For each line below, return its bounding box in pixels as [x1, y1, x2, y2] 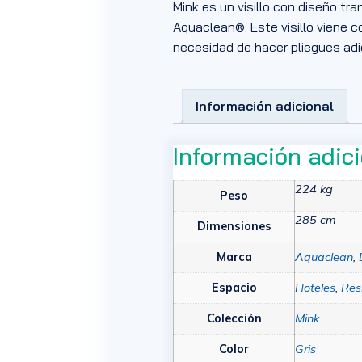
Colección [206, 310, 262, 326]
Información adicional [196, 98, 335, 115]
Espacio [211, 280, 257, 295]
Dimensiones [196, 218, 271, 234]
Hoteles [295, 280, 336, 295]
